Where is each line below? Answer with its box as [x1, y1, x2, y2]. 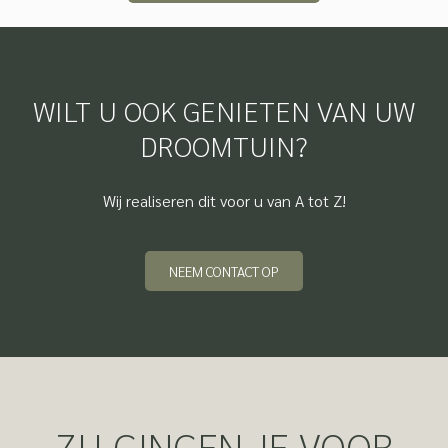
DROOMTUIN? [140, 127, 308, 163]
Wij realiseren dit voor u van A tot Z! [102, 190, 346, 211]
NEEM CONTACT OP [169, 262, 279, 280]
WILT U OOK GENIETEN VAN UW [33, 92, 415, 128]
